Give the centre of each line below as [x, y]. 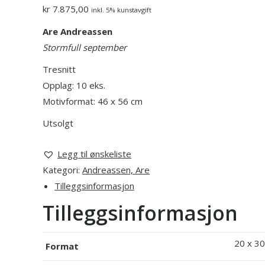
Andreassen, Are [116, 170]
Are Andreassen [77, 31]
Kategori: [62, 170]
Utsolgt [58, 123]
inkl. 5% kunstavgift [121, 10]
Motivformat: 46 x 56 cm [93, 101]
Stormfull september [85, 47]
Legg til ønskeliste [94, 154]
